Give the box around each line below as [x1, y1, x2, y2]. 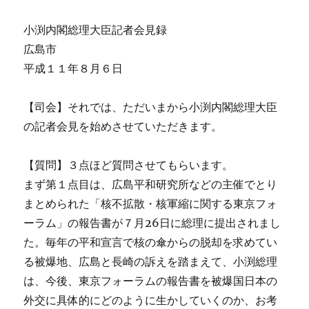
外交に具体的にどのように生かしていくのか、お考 [23, 293, 278, 308]
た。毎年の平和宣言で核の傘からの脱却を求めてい [23, 235, 278, 250]
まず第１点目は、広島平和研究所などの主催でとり [23, 177, 278, 192]
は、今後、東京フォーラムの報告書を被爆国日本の [23, 274, 278, 288]
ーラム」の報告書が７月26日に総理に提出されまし [23, 216, 281, 230]
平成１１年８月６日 [23, 61, 123, 76]
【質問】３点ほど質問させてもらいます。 [23, 158, 234, 172]
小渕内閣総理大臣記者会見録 [23, 23, 168, 37]
